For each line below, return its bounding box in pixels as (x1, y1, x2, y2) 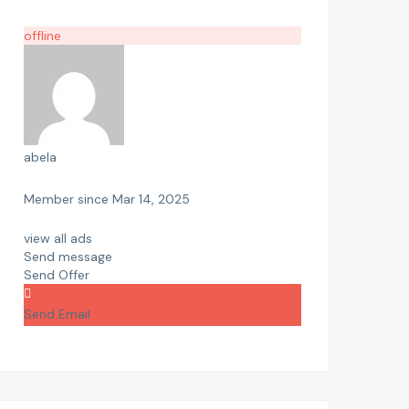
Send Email (24, 306, 90, 322)
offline (24, 27, 61, 44)
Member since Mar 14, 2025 (24, 191, 190, 207)
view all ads (24, 230, 92, 246)
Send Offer (24, 267, 89, 283)
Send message (24, 248, 112, 265)
